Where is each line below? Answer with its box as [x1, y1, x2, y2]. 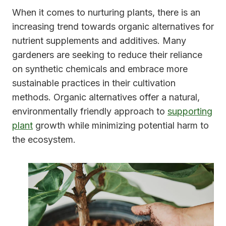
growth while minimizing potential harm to [33, 120, 209, 131]
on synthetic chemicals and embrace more [12, 64, 188, 75]
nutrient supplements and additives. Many [12, 35, 186, 46]
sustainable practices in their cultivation [12, 78, 176, 89]
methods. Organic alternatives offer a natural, [12, 92, 200, 103]
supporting [167, 106, 212, 117]
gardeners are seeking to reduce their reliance [12, 49, 202, 61]
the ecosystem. [12, 134, 76, 145]
